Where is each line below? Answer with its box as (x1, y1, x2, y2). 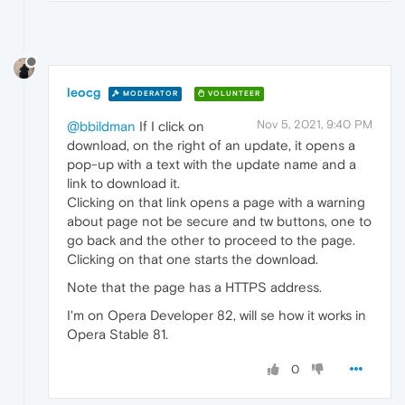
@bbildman (67, 118, 136, 135)
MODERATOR (120, 89, 178, 98)
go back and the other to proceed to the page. (67, 232, 355, 249)
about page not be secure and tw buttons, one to (67, 213, 372, 230)
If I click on (136, 118, 204, 135)
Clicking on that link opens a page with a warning (67, 194, 365, 211)
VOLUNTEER (205, 89, 260, 98)
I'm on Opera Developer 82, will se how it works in (67, 307, 366, 324)
